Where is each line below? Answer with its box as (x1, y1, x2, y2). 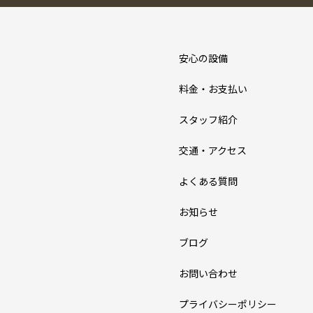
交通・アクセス (179, 143, 247, 157)
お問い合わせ (179, 265, 238, 280)
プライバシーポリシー (179, 296, 277, 311)
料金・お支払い (179, 81, 247, 96)
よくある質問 (179, 173, 238, 188)
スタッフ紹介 (179, 112, 238, 126)
